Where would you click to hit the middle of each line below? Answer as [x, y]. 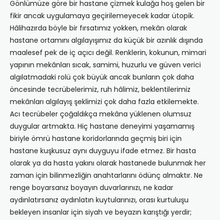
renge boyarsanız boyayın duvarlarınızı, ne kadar [92, 188]
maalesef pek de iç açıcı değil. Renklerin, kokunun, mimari [108, 53]
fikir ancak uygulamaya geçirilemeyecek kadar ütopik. [102, 16]
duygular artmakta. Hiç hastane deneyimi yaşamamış [102, 126]
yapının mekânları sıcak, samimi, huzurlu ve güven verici [105, 65]
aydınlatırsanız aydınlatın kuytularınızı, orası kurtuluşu [99, 200]
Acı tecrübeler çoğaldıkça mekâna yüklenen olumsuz [101, 114]
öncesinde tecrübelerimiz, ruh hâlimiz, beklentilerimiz [100, 90]
